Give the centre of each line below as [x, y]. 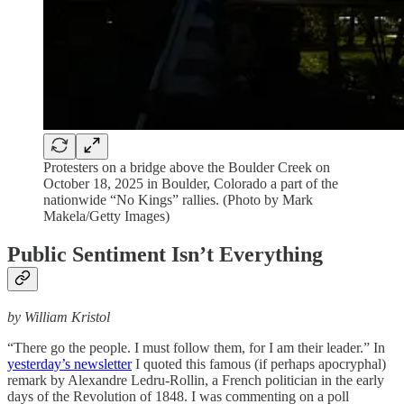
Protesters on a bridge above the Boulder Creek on [187, 167]
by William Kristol [59, 317]
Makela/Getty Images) [106, 216]
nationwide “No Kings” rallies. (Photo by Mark [178, 200]
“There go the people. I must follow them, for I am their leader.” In [196, 347]
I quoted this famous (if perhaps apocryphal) [259, 363]
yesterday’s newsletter [69, 363]
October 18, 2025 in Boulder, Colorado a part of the [191, 184]
